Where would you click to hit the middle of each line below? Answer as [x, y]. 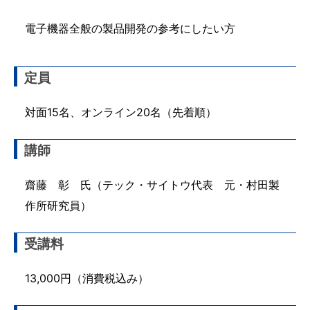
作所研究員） [58, 206]
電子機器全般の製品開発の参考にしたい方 [130, 28]
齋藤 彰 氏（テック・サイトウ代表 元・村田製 [152, 185]
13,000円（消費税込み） [87, 278]
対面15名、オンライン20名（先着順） [121, 112]
